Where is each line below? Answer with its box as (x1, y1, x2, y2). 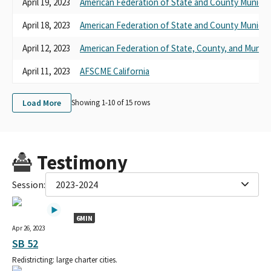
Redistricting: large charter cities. (12, 254, 117, 265)
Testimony (36, 149, 128, 175)
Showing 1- (71, 97, 108, 108)
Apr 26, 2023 (12, 223, 45, 232)
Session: (12, 178, 45, 191)
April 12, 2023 (22, 42, 70, 54)
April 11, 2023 (22, 65, 70, 77)
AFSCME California (80, 65, 149, 77)
